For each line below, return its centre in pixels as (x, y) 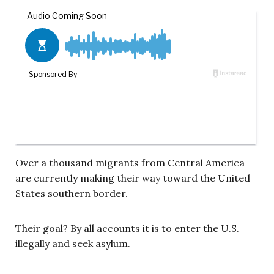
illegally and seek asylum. (73, 243)
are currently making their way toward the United (133, 178)
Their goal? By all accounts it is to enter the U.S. (127, 228)
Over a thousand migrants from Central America (130, 162)
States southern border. (72, 193)
